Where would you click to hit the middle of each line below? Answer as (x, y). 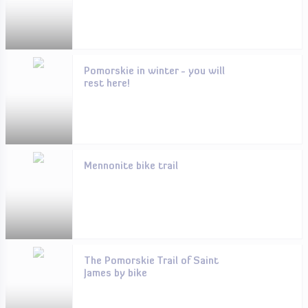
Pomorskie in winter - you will (154, 72)
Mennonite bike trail (131, 167)
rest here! (107, 84)
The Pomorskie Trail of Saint (151, 262)
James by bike (115, 274)
